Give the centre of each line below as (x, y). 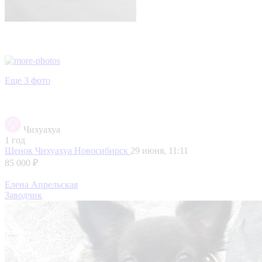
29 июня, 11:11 (159, 150)
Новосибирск (102, 150)
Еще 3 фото (27, 80)
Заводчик (23, 195)
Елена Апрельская (41, 184)
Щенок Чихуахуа (39, 150)
